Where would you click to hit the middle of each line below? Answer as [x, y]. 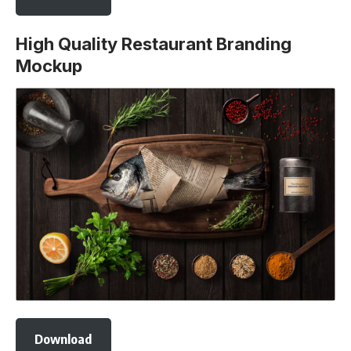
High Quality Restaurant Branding [154, 44]
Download [63, 339]
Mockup [49, 66]
